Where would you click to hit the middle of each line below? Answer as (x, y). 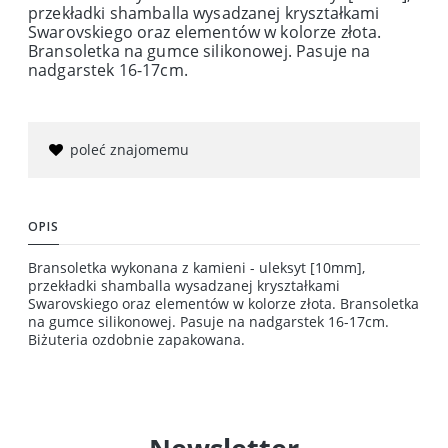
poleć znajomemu (129, 149)
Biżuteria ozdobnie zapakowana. (136, 339)
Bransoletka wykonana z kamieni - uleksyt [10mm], (196, 267)
